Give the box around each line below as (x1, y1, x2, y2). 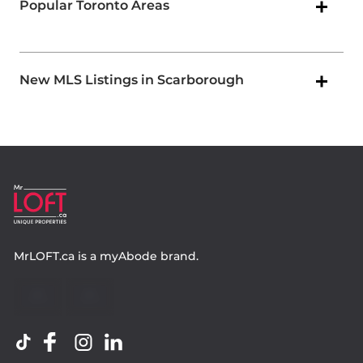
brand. (157, 249, 199, 264)
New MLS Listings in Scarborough (19, 72, 244, 88)
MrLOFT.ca (14, 249, 75, 264)
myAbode (100, 249, 157, 264)
